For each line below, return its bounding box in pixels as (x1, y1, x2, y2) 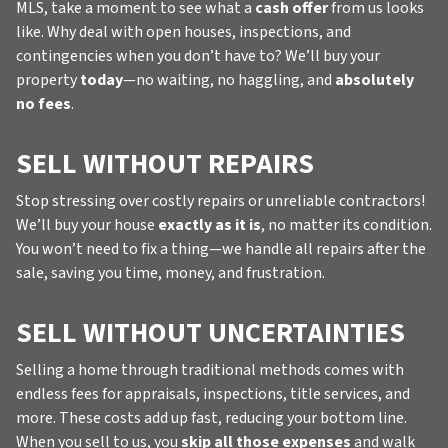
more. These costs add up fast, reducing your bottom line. (16, 406, 407, 429)
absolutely (335, 68, 414, 91)
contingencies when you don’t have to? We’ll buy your (16, 44, 380, 67)
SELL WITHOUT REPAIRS (16, 143, 314, 184)
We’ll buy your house (16, 213, 158, 236)
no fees (16, 92, 71, 115)
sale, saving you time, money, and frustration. (16, 261, 325, 284)
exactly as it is (158, 213, 261, 236)
